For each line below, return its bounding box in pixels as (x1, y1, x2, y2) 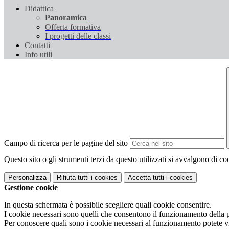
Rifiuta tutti (57, 174, 89, 182)
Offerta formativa (45, 22, 101, 32)
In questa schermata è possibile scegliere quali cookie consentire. (4, 200, 212, 210)
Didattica (25, 4, 54, 13)
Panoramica (45, 13, 87, 22)
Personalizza (8, 174, 47, 182)
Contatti (25, 41, 50, 50)
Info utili (25, 50, 52, 59)
